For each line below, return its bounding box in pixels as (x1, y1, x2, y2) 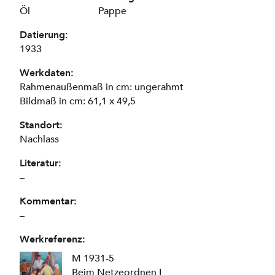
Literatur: (20, 156, 61, 170)
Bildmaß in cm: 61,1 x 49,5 (20, 94, 136, 108)
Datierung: (20, 28, 68, 42)
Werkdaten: (20, 66, 74, 80)
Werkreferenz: (20, 232, 85, 246)
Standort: (20, 118, 63, 132)
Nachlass (20, 132, 59, 146)
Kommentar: (20, 194, 77, 208)
